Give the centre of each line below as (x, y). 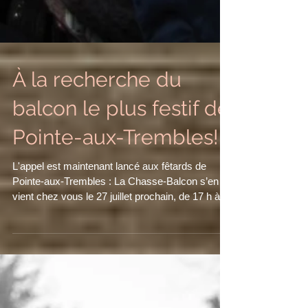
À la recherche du (97, 189)
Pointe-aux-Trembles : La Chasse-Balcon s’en (115, 291)
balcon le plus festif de (121, 218)
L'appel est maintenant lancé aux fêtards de (109, 276)
